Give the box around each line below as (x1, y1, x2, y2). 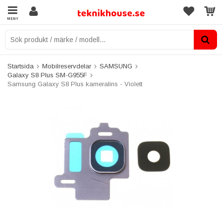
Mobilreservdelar (42, 62, 91, 70)
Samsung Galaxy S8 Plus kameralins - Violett (7, 80, 142, 88)
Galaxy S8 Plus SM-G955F (7, 71, 87, 79)
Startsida (7, 62, 34, 70)
